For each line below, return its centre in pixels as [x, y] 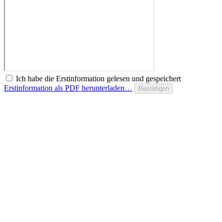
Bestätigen [154, 88]
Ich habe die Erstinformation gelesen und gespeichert [98, 78]
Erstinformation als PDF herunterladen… [68, 88]
